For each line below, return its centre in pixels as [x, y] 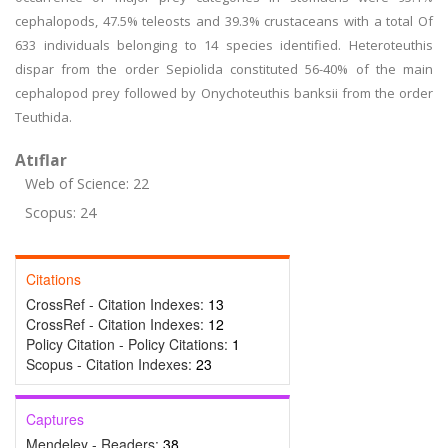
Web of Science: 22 [87, 183]
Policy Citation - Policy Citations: [129, 344]
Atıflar [41, 160]
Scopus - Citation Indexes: [111, 364]
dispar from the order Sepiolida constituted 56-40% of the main [224, 69]
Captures [55, 419]
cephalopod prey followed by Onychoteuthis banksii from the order [224, 93]
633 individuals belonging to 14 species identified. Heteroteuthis [224, 45]
